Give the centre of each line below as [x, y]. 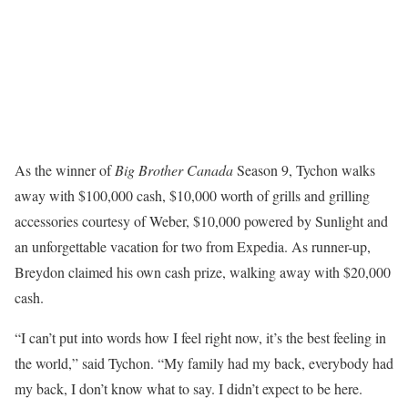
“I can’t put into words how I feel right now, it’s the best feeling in [200, 337]
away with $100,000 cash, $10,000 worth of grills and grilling [192, 195]
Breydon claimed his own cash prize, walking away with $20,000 [203, 272]
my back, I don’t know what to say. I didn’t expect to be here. [189, 388]
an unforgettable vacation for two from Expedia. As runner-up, [193, 246]
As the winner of [65, 170]
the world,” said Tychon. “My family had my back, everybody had [204, 363]
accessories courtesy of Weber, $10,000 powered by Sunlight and [201, 221]
